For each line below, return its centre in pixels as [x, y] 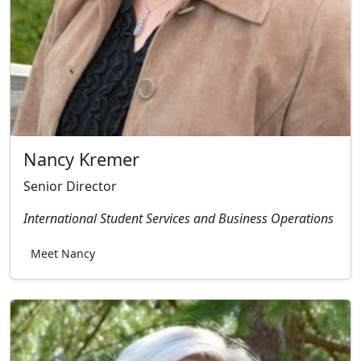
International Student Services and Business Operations [178, 218]
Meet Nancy [63, 253]
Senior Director [70, 186]
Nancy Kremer [81, 159]
